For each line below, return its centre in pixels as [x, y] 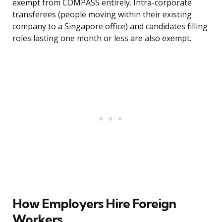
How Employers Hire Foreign [94, 204]
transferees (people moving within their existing [102, 15]
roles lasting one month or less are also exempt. [102, 38]
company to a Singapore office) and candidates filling [110, 27]
